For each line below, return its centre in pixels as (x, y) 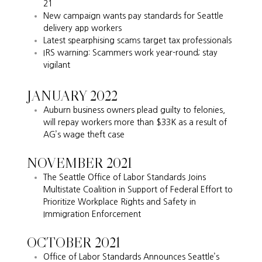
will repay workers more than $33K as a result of (135, 122)
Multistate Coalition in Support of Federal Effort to (138, 189)
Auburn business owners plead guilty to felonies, (135, 110)
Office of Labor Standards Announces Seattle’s (132, 256)
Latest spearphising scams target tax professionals (138, 40)
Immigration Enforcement (92, 214)
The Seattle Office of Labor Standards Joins (125, 177)
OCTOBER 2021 (74, 242)
